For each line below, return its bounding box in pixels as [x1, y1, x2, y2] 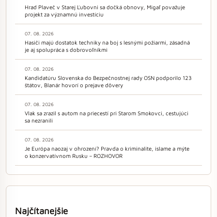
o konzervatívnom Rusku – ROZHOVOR [25, 152, 123, 159]
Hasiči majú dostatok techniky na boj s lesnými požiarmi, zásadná [25, 39, 190, 46]
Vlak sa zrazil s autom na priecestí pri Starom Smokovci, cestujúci [25, 109, 188, 116]
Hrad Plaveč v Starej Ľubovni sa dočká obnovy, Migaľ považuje [25, 3, 185, 10]
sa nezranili [25, 117, 53, 124]
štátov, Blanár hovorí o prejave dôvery [25, 81, 123, 88]
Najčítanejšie [15, 205, 68, 216]
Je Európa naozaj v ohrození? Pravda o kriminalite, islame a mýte [25, 145, 189, 152]
